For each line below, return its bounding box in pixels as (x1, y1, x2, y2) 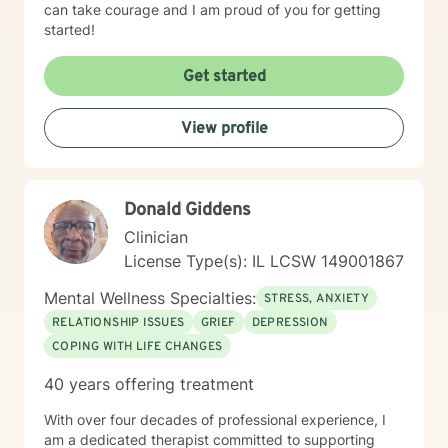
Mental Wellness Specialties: (44, 288, 256, 308)
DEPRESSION (251, 315, 329, 331)
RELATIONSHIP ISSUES (52, 315, 185, 331)
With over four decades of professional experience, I (44, 411, 386, 428)
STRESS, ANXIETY (264, 291, 369, 307)
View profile (180, 119, 268, 139)
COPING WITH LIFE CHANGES (52, 339, 223, 355)
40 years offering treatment (44, 374, 254, 394)
